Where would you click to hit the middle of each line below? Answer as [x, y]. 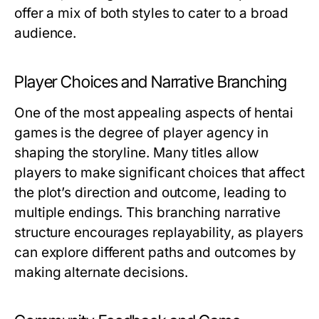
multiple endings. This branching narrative [148, 213]
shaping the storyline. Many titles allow [137, 153]
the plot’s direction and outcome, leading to [150, 193]
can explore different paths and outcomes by [155, 252]
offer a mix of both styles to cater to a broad [151, 13]
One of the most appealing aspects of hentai [154, 113]
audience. [46, 33]
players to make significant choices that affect [159, 173]
